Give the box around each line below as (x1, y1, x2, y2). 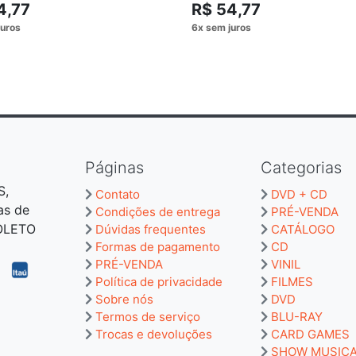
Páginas (85, 157, 144, 177)
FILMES (271, 273, 313, 289)
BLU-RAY (271, 308, 323, 324)
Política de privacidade (95, 273, 222, 289)
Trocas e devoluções (95, 326, 212, 342)
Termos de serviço (95, 308, 200, 324)
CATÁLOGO (271, 221, 335, 237)
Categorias (261, 157, 342, 177)
